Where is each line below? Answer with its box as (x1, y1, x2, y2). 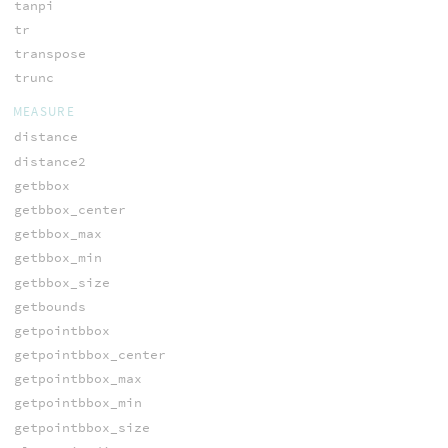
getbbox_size (13, 273, 110, 291)
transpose (13, 44, 86, 62)
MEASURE (12, 103, 75, 121)
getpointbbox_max (13, 370, 142, 388)
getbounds (13, 297, 86, 315)
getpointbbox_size (13, 418, 150, 436)
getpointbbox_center (13, 346, 166, 364)
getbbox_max (13, 225, 102, 243)
